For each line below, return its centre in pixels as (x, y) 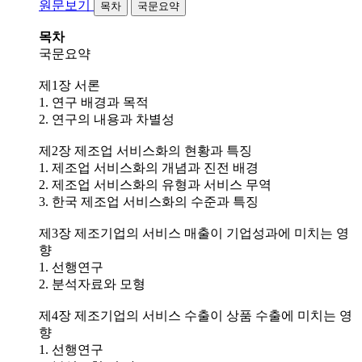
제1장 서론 (69, 85)
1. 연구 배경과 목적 (94, 102)
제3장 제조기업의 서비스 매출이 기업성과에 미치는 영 (194, 233)
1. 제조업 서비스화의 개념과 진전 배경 (149, 167)
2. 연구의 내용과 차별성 (107, 119)
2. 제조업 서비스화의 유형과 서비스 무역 (155, 184)
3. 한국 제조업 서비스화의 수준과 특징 (149, 201)
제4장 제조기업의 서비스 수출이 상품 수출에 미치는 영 (196, 315)
